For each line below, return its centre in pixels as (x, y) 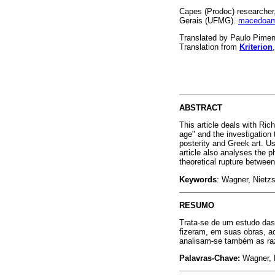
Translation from (209, 47)
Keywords (198, 179)
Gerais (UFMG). (209, 21)
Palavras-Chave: (211, 258)
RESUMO (197, 205)
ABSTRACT (201, 108)
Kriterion (256, 47)
